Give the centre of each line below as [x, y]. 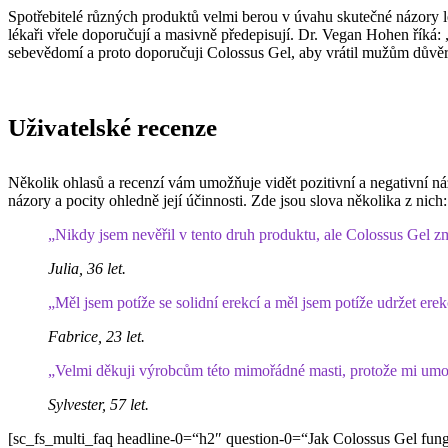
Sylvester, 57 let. [98, 404]
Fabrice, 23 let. [96, 336]
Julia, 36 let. [87, 268]
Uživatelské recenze [112, 127]
